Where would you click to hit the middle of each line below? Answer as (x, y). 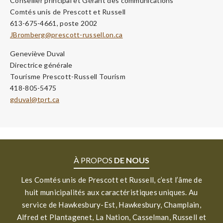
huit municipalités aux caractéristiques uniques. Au (111, 192)
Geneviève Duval (38, 53)
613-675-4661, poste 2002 (54, 23)
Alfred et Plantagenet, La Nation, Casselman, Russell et (111, 217)
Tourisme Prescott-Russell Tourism (68, 76)
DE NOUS (132, 160)
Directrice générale (41, 65)
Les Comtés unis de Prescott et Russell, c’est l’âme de (111, 179)
